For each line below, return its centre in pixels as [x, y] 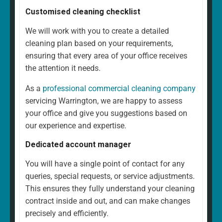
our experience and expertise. [76, 125]
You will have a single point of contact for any [105, 164]
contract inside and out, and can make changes [108, 201]
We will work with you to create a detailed [97, 31]
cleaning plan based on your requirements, [99, 43]
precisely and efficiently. [67, 213]
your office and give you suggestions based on [106, 113]
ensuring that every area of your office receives [106, 55]
